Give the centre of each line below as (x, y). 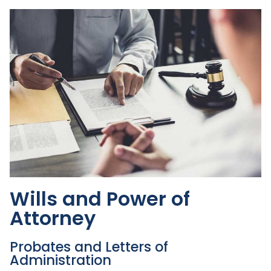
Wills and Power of (100, 198)
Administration (60, 260)
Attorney (53, 218)
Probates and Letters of (89, 247)
